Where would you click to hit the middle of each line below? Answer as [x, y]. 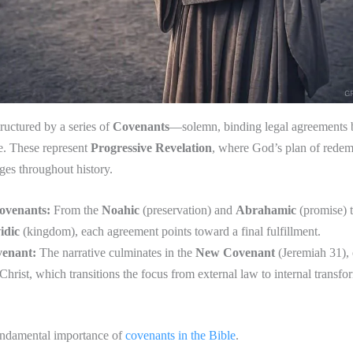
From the [76, 210]
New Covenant [235, 253]
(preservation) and [188, 210]
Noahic [121, 210]
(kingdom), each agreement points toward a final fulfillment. [170, 232]
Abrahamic [266, 210]
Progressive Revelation [151, 147]
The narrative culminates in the [116, 253]
